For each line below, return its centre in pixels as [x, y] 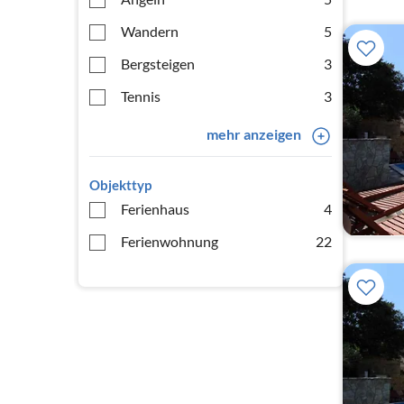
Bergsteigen [158, 64]
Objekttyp [120, 185]
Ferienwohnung [170, 241]
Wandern [150, 31]
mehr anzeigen [253, 134]
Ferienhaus [155, 209]
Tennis [141, 96]
